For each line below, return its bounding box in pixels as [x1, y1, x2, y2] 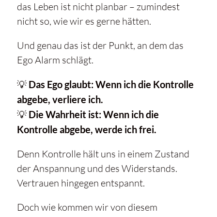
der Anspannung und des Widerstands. [16, 162, 177, 175]
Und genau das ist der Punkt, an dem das [16, 39, 184, 52]
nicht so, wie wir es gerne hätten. [16, 15, 151, 28]
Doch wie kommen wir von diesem [16, 201, 157, 214]
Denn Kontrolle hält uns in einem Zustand [16, 148, 189, 160]
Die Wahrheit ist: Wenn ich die [28, 108, 159, 121]
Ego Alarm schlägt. [16, 54, 93, 66]
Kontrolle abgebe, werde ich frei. [16, 124, 156, 136]
